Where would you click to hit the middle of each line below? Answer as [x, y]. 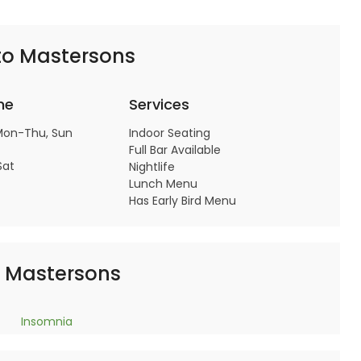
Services [159, 104]
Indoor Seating [169, 133]
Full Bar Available [174, 150]
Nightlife [151, 167]
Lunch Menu [163, 184]
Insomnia [46, 322]
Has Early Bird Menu [182, 201]
